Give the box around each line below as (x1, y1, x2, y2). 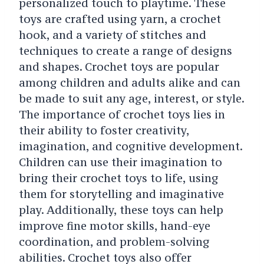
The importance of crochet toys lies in (18, 107, 225, 121)
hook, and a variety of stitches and (18, 27, 206, 42)
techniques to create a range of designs (18, 43, 232, 58)
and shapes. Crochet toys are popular (18, 59, 219, 74)
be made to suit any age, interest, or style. (18, 91, 244, 105)
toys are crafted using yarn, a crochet (18, 11, 221, 26)
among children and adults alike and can (18, 75, 240, 90)
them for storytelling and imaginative (18, 186, 224, 201)
